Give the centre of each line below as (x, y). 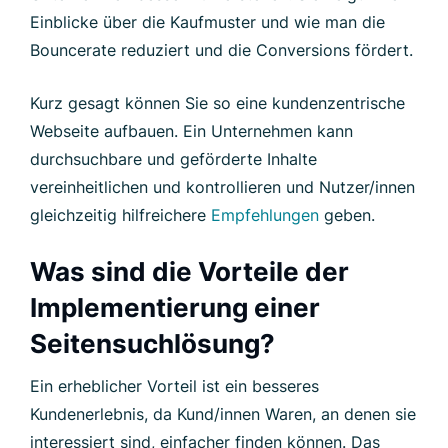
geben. (347, 214)
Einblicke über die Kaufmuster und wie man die (207, 21)
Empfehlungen (265, 214)
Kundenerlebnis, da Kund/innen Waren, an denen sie (223, 413)
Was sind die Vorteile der (189, 271)
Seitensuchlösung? (152, 343)
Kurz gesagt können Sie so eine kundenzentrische (217, 102)
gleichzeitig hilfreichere (120, 214)
